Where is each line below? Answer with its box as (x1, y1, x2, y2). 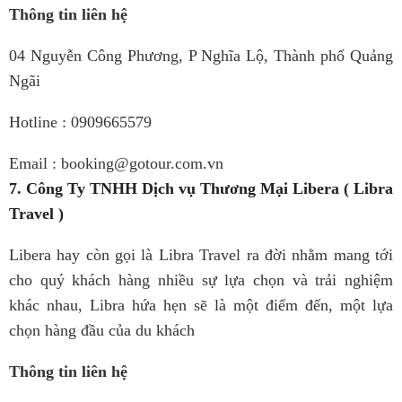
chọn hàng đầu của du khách (9, 321, 195, 339)
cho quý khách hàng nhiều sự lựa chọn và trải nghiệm (9, 271, 393, 289)
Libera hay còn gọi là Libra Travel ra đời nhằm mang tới (9, 246, 393, 264)
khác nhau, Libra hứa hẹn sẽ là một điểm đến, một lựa (9, 296, 393, 314)
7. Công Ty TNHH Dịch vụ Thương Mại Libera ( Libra (9, 179, 393, 197)
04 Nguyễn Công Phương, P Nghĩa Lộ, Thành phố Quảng (9, 47, 393, 65)
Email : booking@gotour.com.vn (9, 154, 223, 172)
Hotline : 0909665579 (9, 113, 152, 131)
